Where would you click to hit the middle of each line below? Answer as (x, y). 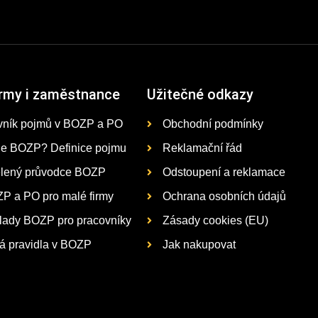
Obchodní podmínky (213, 124)
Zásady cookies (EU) (216, 221)
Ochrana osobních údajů (225, 197)
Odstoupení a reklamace (224, 172)
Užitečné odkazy (200, 95)
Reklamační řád (203, 148)
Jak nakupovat (199, 245)
